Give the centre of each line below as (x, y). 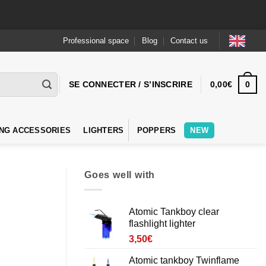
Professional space (96, 40)
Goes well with (120, 175)
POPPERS (156, 130)
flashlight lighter (162, 223)
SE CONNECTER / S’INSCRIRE (130, 85)
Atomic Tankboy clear (174, 211)
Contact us (189, 40)
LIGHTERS (104, 130)
